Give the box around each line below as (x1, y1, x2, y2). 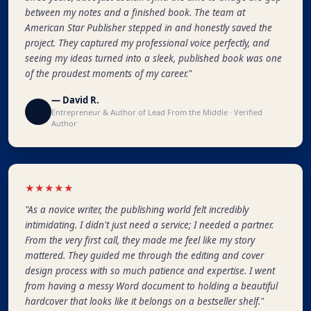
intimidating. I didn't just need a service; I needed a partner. (25, 219, 274, 232)
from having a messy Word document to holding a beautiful (25, 280, 278, 293)
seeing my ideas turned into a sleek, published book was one (25, 52, 282, 65)
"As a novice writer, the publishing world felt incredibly (25, 203, 249, 217)
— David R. (51, 94, 99, 107)
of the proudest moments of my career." (25, 67, 192, 81)
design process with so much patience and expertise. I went (25, 264, 275, 278)
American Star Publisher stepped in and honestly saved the (25, 22, 272, 35)
